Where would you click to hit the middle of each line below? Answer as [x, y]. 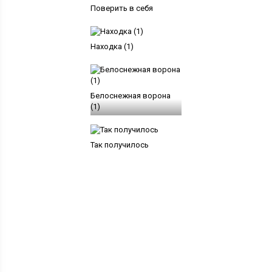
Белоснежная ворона [130, 95]
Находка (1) [112, 46]
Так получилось [119, 144]
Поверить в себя [121, 8]
